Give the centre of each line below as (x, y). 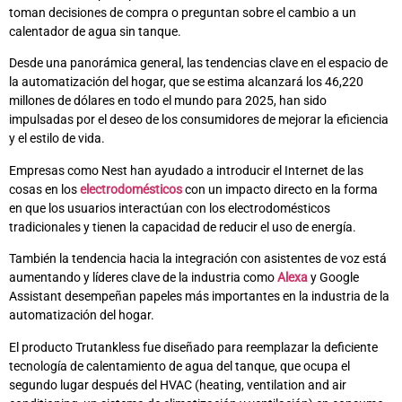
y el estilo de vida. (58, 139)
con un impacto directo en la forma (281, 189)
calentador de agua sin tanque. (95, 31)
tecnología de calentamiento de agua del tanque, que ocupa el (179, 366)
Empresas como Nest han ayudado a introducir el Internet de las (186, 170)
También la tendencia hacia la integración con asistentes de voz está (198, 259)
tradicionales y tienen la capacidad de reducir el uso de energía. (184, 227)
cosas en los (44, 189)
